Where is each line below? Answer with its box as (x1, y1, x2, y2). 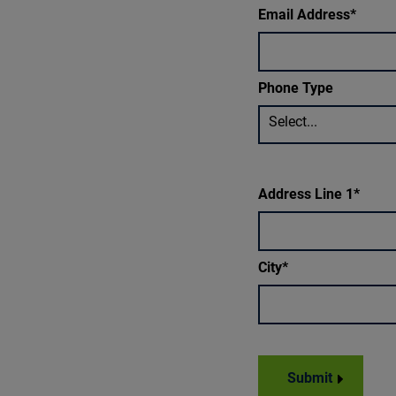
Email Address (258, 5, 350, 23)
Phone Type (258, 79, 333, 96)
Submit (287, 369, 332, 386)
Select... (269, 112, 317, 130)
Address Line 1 (258, 185, 354, 202)
